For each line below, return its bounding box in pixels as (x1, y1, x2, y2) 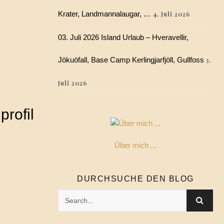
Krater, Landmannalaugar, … (58, 9, 151, 18)
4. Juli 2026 (153, 10, 190, 18)
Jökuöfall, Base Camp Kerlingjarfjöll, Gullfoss (58, 55, 204, 64)
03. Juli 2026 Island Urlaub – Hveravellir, (58, 33, 188, 41)
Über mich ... (114, 141, 156, 149)
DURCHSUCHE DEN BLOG (77, 174, 194, 183)
